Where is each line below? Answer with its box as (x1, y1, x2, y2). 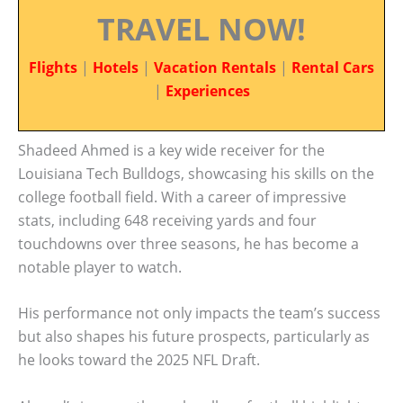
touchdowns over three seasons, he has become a (18, 233, 359, 254)
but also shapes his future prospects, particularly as (18, 327, 370, 347)
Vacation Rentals (154, 58, 276, 77)
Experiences (165, 81, 250, 101)
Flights (29, 58, 77, 77)
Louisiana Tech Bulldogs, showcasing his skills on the (18, 163, 374, 184)
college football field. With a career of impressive (18, 186, 346, 207)
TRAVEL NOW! (97, 8, 306, 49)
